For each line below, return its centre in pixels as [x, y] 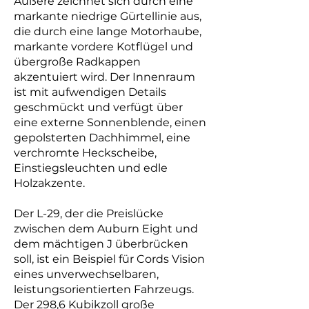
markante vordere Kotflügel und [103, 47]
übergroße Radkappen [77, 62]
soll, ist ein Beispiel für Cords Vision [109, 259]
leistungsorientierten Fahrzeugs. [104, 289]
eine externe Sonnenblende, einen [110, 122]
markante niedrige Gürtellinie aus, [108, 16]
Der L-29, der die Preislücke [89, 213]
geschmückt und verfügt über [98, 107]
